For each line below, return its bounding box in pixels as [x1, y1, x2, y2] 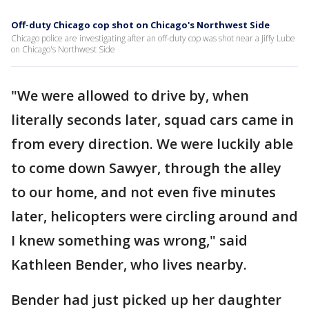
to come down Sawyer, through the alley [11, 159, 281, 177]
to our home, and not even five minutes [11, 183, 276, 201]
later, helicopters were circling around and [11, 207, 298, 226]
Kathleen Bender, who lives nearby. [11, 255, 247, 274]
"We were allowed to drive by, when [11, 86, 249, 105]
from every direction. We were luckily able [11, 134, 293, 153]
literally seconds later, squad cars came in [11, 110, 294, 129]
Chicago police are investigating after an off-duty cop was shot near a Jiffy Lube [11, 32, 295, 44]
